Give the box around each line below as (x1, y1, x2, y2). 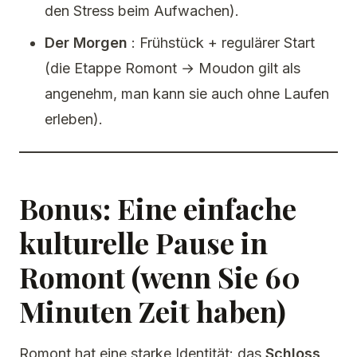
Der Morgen (45, 34, 127, 51)
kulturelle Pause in (19, 223, 268, 261)
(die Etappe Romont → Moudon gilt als (45, 60, 300, 76)
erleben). (45, 111, 103, 127)
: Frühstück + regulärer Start (127, 34, 315, 51)
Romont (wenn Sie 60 (19, 257, 300, 296)
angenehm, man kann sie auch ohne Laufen (45, 85, 329, 102)
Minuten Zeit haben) (19, 292, 286, 330)
